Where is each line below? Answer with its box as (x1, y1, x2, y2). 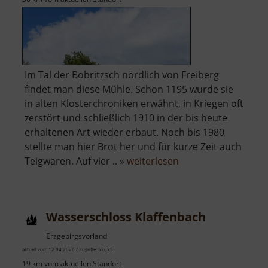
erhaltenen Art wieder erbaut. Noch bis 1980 (25, 125, 224, 139)
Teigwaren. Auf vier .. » (25, 154, 127, 167)
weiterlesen (127, 154, 179, 167)
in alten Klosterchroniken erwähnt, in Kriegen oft (25, 96, 243, 110)
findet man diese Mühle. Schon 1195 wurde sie (25, 82, 233, 96)
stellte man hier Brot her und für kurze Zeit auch (25, 139, 242, 153)
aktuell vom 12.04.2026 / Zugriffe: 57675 (22, 245, 113, 252)
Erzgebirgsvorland (46, 230, 107, 241)
